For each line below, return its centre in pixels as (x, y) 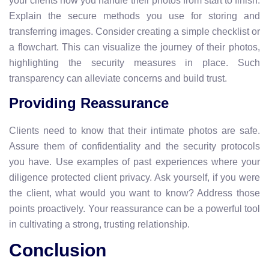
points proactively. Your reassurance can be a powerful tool (134, 208)
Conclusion (58, 250)
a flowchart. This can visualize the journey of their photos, (134, 47)
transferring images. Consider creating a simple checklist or (134, 31)
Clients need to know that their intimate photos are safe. (134, 130)
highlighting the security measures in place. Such (134, 62)
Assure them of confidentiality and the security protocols (134, 146)
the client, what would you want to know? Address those (134, 193)
